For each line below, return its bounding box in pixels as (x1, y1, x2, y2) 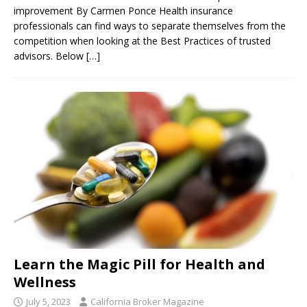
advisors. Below (14, 49, 86, 62)
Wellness (14, 273, 76, 292)
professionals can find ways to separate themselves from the (14, 19, 286, 32)
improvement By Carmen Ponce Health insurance (14, 3, 233, 17)
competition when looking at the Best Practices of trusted (14, 34, 271, 47)
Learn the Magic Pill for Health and (14, 255, 265, 274)
